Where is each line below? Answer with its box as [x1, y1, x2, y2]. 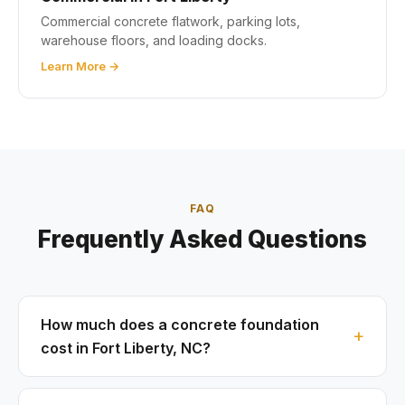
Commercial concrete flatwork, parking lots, [41, 13, 300, 29]
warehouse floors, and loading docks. [41, 32, 267, 48]
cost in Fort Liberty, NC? [41, 338, 211, 357]
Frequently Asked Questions [38, 224, 367, 253]
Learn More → [41, 58, 119, 73]
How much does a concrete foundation [41, 315, 319, 334]
